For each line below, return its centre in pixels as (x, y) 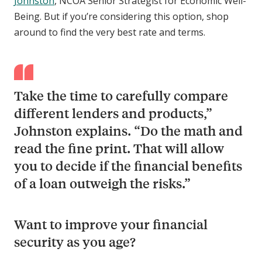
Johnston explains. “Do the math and (128, 130)
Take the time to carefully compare (121, 95)
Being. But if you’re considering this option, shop (121, 17)
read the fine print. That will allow (119, 148)
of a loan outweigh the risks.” (102, 183)
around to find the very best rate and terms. (110, 32)
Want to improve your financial (111, 224)
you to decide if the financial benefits (128, 166)
